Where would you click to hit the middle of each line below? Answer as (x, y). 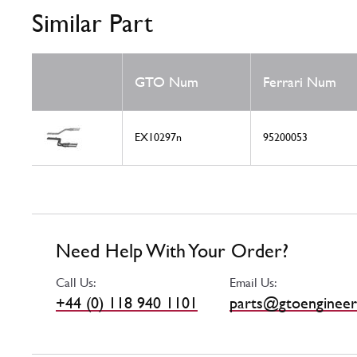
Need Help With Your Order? (172, 251)
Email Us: (253, 283)
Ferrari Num (300, 82)
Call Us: (76, 283)
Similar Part (92, 23)
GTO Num (167, 82)
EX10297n (158, 137)
